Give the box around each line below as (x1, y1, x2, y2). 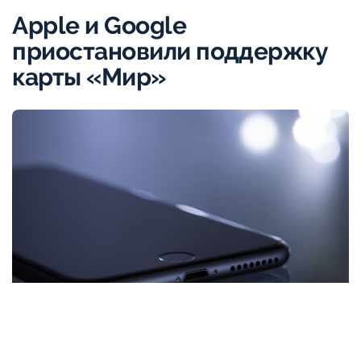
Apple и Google (12, 11, 187, 40)
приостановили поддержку (12, 37, 329, 66)
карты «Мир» (12, 63, 166, 92)
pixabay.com (12, 342, 79, 356)
